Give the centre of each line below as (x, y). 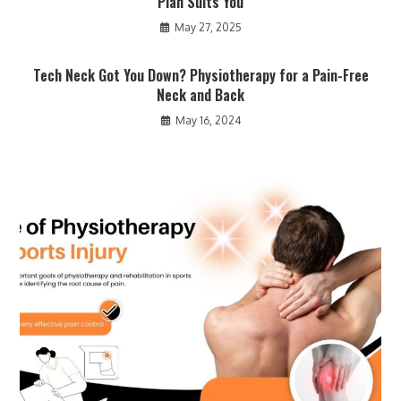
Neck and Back (200, 94)
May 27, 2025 (208, 27)
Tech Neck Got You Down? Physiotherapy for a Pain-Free (200, 75)
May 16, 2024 (208, 120)
